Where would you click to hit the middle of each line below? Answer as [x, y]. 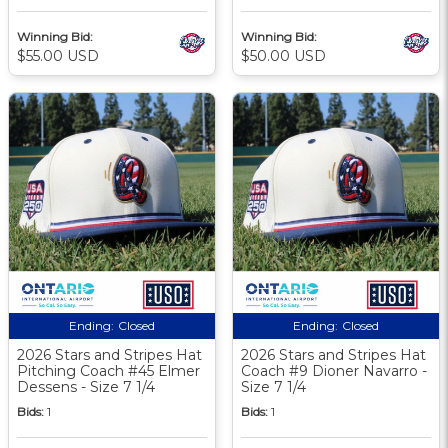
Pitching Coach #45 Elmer [108, 370]
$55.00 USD [58, 55]
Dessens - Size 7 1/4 [86, 386]
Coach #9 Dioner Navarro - [334, 370]
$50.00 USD [283, 55]
